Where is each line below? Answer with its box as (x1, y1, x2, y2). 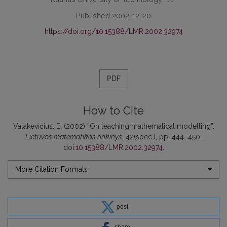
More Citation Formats (15, 165, 88, 173)
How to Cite (83, 104, 144, 117)
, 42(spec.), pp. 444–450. (122, 132, 202, 141)
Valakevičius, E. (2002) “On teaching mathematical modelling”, (13, 122, 214, 130)
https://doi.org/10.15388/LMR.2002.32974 (44, 27, 183, 35)
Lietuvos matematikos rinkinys (25, 132, 122, 141)
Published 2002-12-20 (76, 11, 151, 20)
